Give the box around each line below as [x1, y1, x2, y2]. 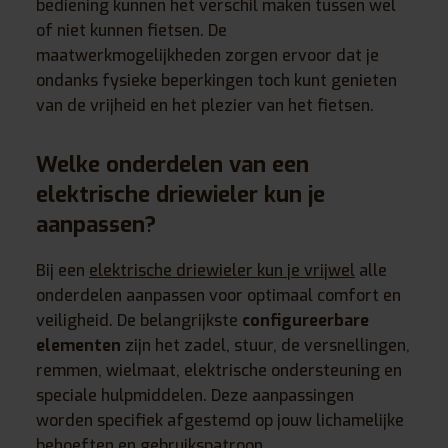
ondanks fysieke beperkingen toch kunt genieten [36, 70, 397, 92]
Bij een [36, 260, 89, 282]
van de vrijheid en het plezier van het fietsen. [36, 95, 374, 117]
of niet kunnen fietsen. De [36, 20, 227, 42]
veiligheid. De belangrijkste [36, 310, 242, 332]
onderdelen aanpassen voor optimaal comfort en [36, 285, 401, 307]
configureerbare [242, 310, 369, 332]
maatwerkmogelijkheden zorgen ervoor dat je [36, 45, 379, 67]
